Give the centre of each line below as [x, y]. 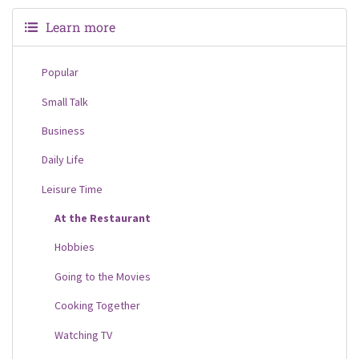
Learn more [81, 27]
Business [63, 130]
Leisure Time [72, 189]
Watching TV [83, 335]
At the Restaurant [103, 218]
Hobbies [75, 247]
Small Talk [65, 101]
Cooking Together [97, 306]
